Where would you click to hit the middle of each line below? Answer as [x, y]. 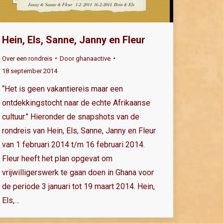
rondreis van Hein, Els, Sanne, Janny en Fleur [79, 130]
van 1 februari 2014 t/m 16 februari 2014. [73, 144]
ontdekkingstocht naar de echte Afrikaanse [76, 103]
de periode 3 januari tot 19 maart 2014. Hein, [78, 186]
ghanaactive [93, 58]
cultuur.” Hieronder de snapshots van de [71, 116]
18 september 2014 [30, 71]
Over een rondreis [27, 58]
